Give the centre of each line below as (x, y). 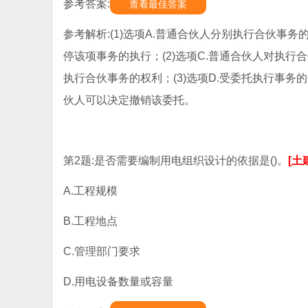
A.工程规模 (90, 191)
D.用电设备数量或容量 (118, 282)
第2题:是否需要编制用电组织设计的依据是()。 (176, 161)
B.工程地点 (90, 221)
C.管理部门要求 (102, 251)
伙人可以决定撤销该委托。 (129, 100)
